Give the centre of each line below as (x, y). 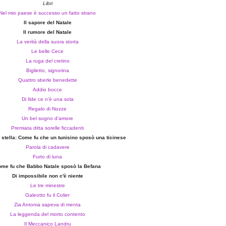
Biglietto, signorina (47, 71)
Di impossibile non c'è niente (47, 176)
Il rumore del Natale (47, 32)
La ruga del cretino (47, 61)
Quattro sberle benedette (47, 80)
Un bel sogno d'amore (47, 119)
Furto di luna (47, 157)
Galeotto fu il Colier (47, 195)
